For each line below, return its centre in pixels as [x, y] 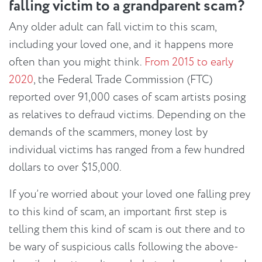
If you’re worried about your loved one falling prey [130, 194]
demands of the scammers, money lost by [108, 132]
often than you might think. [77, 62]
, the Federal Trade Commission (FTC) [123, 80]
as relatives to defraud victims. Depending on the [127, 115]
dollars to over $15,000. [65, 168]
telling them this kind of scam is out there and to [127, 230]
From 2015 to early [189, 62]
